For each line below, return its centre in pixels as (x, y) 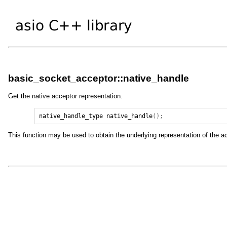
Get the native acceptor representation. (65, 96)
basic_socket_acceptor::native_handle (99, 79)
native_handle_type (71, 116)
